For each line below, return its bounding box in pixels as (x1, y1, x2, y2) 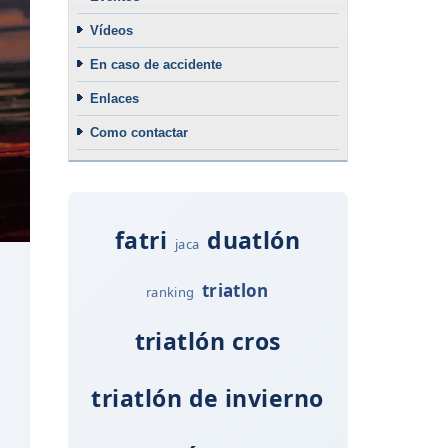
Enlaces (89, 90, 139, 106)
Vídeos (89, 22, 133, 38)
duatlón (207, 223, 301, 256)
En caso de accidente (89, 56, 222, 72)
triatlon (202, 278, 269, 302)
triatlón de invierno (91, 381, 324, 414)
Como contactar (89, 124, 188, 140)
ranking (146, 282, 195, 301)
